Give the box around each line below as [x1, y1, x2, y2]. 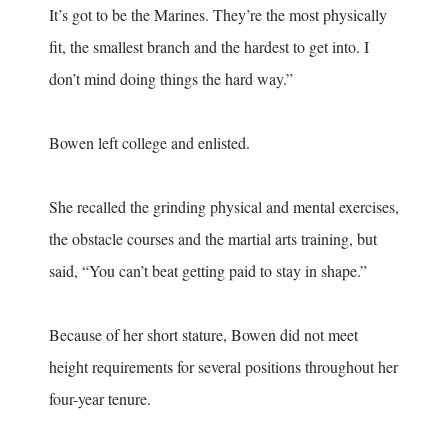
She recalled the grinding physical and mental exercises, [49, 195, 399, 217]
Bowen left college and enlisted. [49, 131, 255, 153]
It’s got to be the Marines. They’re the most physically [49, 3, 387, 25]
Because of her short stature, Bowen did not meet [49, 323, 358, 345]
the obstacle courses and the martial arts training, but [49, 227, 377, 249]
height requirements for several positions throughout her [49, 355, 398, 377]
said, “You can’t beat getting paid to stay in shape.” [49, 259, 367, 281]
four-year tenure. [49, 387, 156, 409]
